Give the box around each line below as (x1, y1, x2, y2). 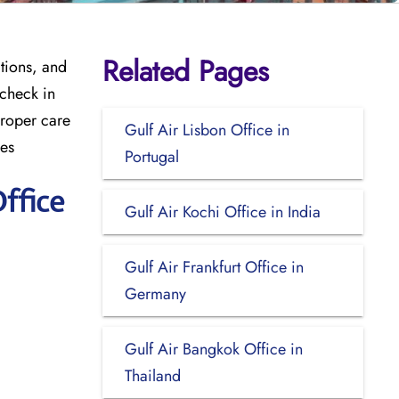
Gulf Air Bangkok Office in (124, 337, 303, 361)
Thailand (124, 363, 181, 387)
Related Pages (102, 50, 269, 92)
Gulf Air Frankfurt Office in (124, 255, 304, 279)
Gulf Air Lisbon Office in (124, 118, 289, 142)
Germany (124, 281, 186, 305)
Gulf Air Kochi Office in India (124, 199, 321, 224)
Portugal (124, 144, 179, 168)
